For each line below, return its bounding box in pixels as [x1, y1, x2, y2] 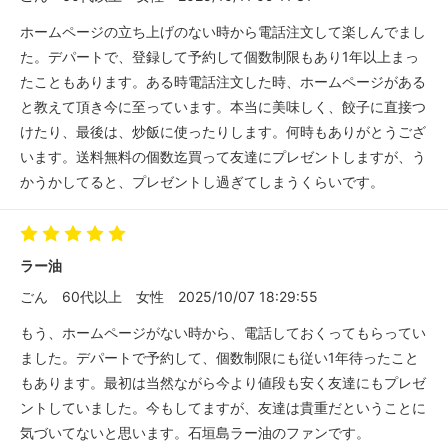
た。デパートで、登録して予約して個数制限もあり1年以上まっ [20, 48, 419, 66]
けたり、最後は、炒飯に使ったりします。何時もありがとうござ [20, 123, 426, 141]
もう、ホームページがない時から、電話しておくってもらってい [20, 324, 426, 342]
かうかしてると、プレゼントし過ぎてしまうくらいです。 [20, 173, 384, 191]
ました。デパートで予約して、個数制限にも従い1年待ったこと [20, 349, 419, 367]
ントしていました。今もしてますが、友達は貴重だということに [20, 399, 426, 417]
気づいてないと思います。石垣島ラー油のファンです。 [20, 424, 370, 442]
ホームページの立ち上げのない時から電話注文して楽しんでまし [20, 23, 426, 41]
